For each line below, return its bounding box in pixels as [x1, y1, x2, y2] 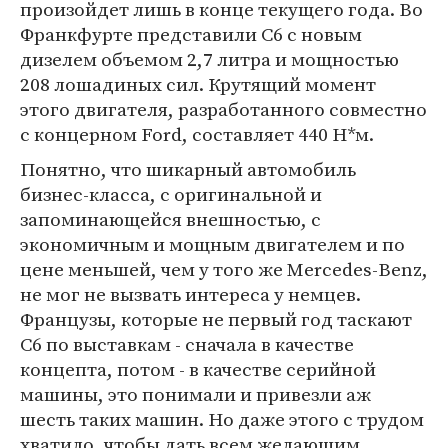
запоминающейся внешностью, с [20, 206, 321, 232]
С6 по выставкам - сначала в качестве [20, 331, 354, 357]
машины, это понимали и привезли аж [20, 381, 371, 407]
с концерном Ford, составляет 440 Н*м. [20, 121, 374, 147]
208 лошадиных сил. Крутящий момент [20, 71, 376, 97]
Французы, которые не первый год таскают [20, 306, 412, 332]
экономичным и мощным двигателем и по [20, 231, 405, 257]
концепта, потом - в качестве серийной [20, 356, 376, 382]
